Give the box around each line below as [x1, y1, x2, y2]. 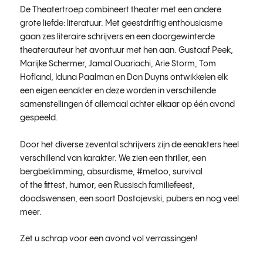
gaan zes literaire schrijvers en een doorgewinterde [19, 33, 215, 42]
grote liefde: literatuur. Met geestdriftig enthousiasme [19, 19, 222, 28]
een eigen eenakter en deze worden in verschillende [19, 87, 216, 96]
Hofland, [19, 73, 55, 82]
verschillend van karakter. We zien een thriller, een [19, 154, 206, 163]
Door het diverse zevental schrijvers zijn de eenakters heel [19, 140, 239, 149]
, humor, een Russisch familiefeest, [65, 181, 195, 190]
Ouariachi [113, 60, 151, 69]
